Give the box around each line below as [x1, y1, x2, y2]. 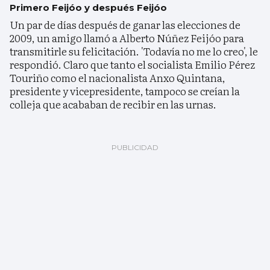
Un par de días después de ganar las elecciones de [10, 17, 240, 33]
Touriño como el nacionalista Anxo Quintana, [10, 70, 225, 86]
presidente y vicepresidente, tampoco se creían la [10, 83, 240, 99]
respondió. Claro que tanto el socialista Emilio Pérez [10, 57, 255, 72]
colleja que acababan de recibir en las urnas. [10, 96, 216, 112]
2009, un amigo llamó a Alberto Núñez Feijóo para [10, 30, 244, 46]
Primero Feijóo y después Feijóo [10, 2, 167, 14]
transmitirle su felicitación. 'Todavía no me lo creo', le [10, 43, 258, 59]
